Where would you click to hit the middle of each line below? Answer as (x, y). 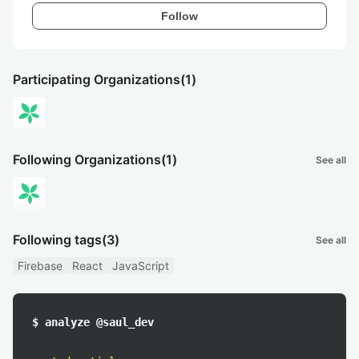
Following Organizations (87, 159)
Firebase (40, 266)
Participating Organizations (97, 79)
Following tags (57, 240)
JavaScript (141, 266)
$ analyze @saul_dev (93, 322)
